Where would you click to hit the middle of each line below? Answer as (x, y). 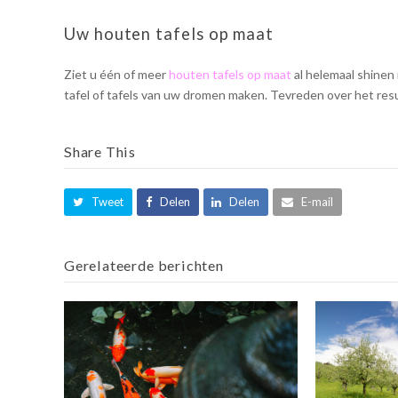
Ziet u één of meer (116, 75)
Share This (100, 152)
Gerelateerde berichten (144, 265)
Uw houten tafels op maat (169, 34)
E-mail (318, 201)
